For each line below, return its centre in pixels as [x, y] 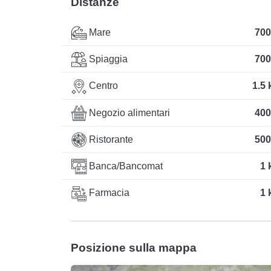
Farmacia [108, 193]
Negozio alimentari [128, 113]
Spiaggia [107, 59]
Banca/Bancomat [125, 166]
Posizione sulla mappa [134, 247]
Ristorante [110, 139]
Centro [102, 86]
